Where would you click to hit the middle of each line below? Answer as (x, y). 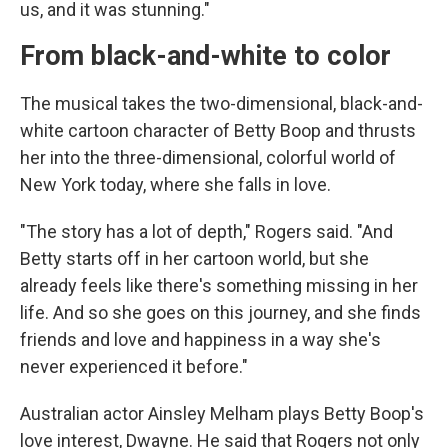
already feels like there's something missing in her (219, 285)
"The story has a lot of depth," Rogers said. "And (206, 231)
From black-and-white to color (205, 55)
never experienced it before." (134, 366)
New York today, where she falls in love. (175, 184)
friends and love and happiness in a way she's (200, 339)
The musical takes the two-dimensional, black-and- (221, 103)
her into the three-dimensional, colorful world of (208, 157)
